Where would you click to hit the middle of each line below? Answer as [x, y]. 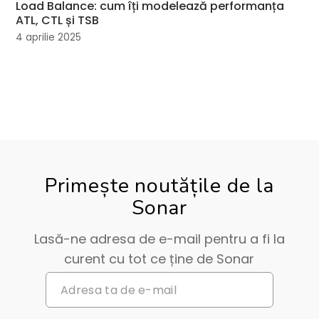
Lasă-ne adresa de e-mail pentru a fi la [159, 239]
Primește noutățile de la [159, 186]
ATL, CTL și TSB [58, 20]
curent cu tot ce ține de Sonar [159, 259]
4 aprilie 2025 [49, 37]
